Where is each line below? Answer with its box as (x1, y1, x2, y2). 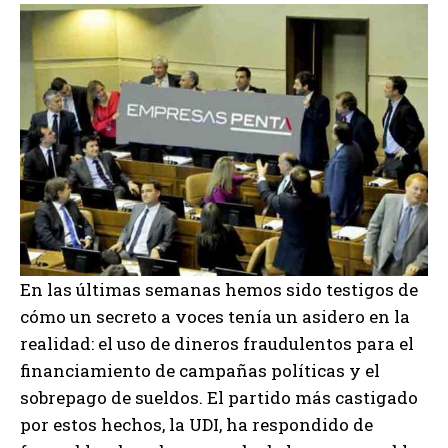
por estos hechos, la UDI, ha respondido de (20, 412, 373, 436)
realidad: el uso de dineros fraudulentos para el (20, 331, 414, 355)
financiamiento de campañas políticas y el (20, 358, 380, 382)
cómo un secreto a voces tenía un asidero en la (20, 304, 410, 328)
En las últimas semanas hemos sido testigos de (20, 277, 418, 301)
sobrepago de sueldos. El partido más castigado (20, 385, 418, 409)
